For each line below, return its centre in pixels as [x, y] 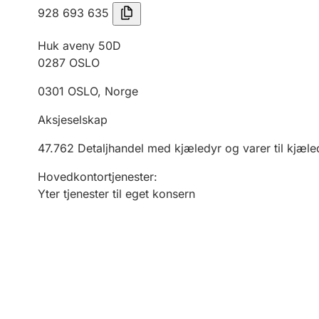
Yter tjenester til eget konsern [116, 194]
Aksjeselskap [73, 120]
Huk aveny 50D [79, 46]
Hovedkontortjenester [96, 177]
